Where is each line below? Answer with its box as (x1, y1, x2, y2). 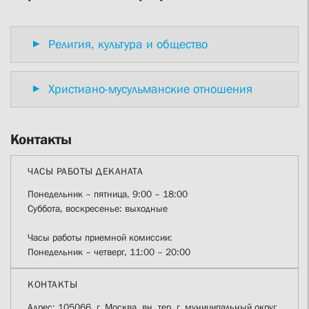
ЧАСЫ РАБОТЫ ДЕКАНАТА (28, 165, 143, 177)
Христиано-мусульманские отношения (45, 81, 253, 96)
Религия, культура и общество (45, 37, 208, 51)
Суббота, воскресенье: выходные (28, 202, 170, 214)
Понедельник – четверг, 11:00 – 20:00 (28, 246, 190, 257)
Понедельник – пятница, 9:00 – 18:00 (28, 188, 190, 199)
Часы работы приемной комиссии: (28, 231, 175, 243)
